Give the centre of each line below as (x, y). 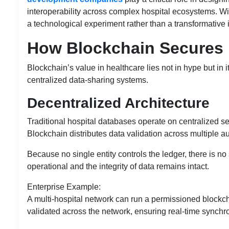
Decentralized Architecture (118, 103)
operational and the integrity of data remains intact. (118, 166)
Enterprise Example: (64, 187)
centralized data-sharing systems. (88, 80)
